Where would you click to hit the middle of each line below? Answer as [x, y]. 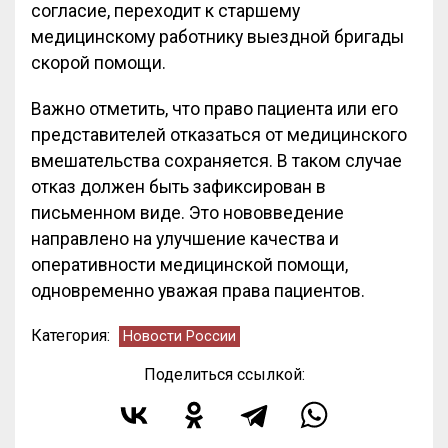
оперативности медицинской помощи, [189, 265]
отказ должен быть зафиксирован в [178, 187]
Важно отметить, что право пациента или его [214, 109]
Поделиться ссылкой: [224, 374]
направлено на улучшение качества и [185, 239]
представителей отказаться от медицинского [219, 135]
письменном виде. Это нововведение [187, 213]
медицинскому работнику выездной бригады [217, 37]
